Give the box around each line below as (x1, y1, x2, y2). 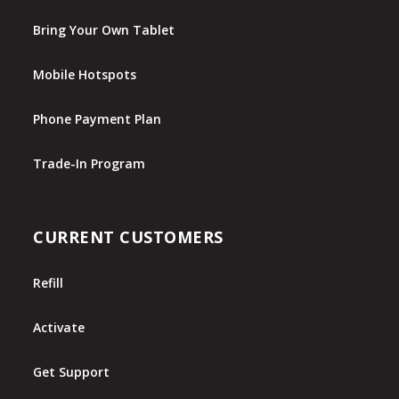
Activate (33, 318, 85, 336)
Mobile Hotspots (33, 65, 137, 83)
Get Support (33, 362, 110, 380)
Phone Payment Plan (33, 110, 162, 127)
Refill (33, 273, 64, 291)
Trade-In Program (33, 154, 146, 172)
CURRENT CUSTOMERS (33, 225, 224, 248)
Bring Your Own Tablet (33, 20, 175, 38)
